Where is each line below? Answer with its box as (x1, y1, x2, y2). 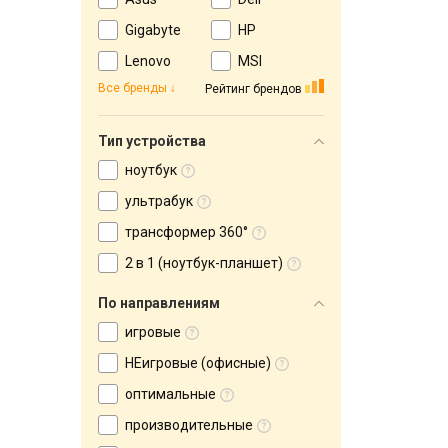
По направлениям (98, 295, 220, 311)
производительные (125, 417, 253, 433)
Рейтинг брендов (205, 81, 302, 96)
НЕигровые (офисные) (125, 355, 271, 371)
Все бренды (98, 81, 167, 95)
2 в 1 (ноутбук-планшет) (125, 255, 283, 271)
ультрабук (125, 193, 193, 209)
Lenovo (125, 53, 171, 69)
